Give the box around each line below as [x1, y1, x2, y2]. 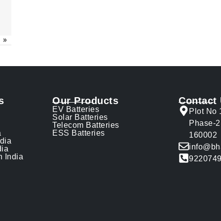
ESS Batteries [52, 129, 105, 138]
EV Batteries [52, 105, 99, 114]
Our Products [52, 95, 118, 107]
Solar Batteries [52, 113, 108, 122]
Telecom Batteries [52, 121, 119, 130]
